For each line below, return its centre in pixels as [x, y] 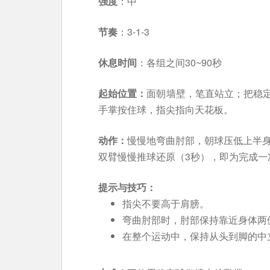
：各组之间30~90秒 [179, 62]
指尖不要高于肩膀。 [166, 203]
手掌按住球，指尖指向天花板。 [166, 109]
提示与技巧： [127, 187]
